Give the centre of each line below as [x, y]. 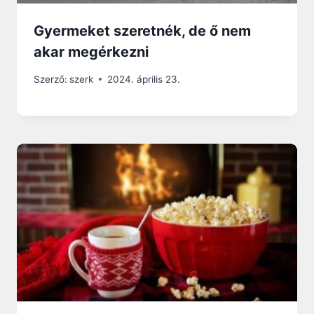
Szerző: [50, 79]
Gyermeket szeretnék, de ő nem [142, 31]
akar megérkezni [91, 52]
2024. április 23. [144, 79]
